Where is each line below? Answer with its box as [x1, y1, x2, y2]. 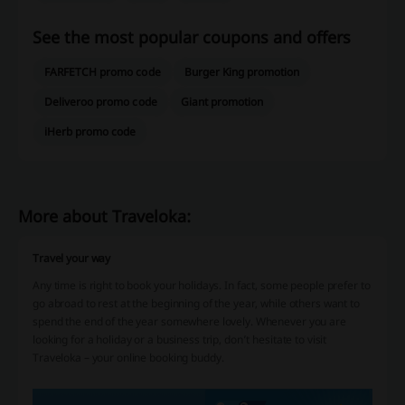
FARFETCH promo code [44, 63, 161, 80]
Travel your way [33, 250, 111, 266]
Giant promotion [180, 93, 264, 109]
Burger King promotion [184, 63, 300, 80]
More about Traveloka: [18, 204, 191, 227]
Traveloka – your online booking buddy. [33, 349, 224, 365]
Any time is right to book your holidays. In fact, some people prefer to [33, 277, 371, 293]
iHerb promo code [44, 123, 137, 139]
